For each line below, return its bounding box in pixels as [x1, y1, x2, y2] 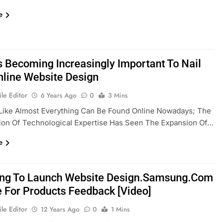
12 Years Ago [41, 205, 80, 215]
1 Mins [111, 205, 130, 215]
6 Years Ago [41, 90, 77, 100]
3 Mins [108, 90, 128, 100]
